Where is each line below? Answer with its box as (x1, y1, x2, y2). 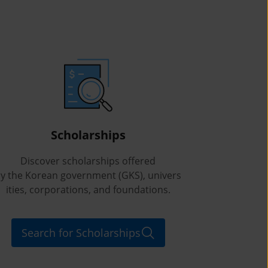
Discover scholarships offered (20, 154, 156, 167)
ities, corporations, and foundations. (5, 183, 170, 196)
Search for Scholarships (21, 225, 141, 240)
